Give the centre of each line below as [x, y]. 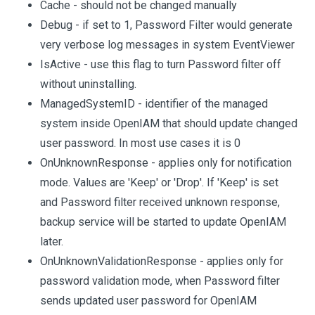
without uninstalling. [88, 84]
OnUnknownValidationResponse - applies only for [162, 261]
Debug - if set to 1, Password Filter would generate [166, 25]
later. [52, 242]
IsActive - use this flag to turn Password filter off [161, 64]
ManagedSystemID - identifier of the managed [154, 104]
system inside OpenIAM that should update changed [169, 123]
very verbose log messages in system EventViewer [167, 45]
